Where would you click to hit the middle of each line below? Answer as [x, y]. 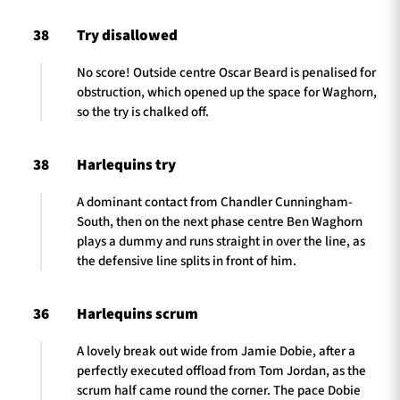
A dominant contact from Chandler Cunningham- [215, 202]
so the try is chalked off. [143, 112]
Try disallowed [127, 35]
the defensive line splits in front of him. [187, 261]
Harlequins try [126, 165]
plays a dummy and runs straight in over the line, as [221, 241]
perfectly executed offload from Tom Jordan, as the [221, 371]
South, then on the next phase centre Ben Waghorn [220, 221]
